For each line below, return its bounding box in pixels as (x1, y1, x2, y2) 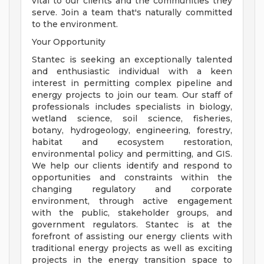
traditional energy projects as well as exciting (32, 243, 232, 254)
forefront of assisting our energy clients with (32, 231, 232, 242)
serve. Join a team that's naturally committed (32, 7, 232, 18)
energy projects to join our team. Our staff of (32, 90, 232, 101)
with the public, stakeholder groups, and (32, 207, 232, 219)
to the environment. (32, 19, 118, 30)
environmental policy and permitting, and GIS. (32, 148, 232, 160)
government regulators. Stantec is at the (32, 219, 232, 230)
